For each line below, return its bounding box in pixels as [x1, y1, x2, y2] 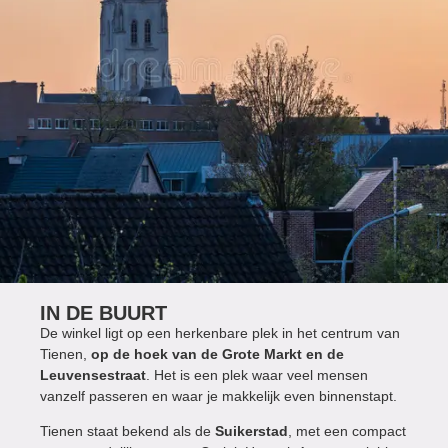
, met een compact [288, 423, 406, 440]
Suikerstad [215, 423, 288, 440]
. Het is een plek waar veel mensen [146, 367, 368, 384]
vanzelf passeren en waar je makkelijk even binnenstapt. [40, 388, 397, 405]
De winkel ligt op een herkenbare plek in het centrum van [40, 325, 400, 342]
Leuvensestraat [40, 367, 146, 384]
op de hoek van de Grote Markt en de [91, 346, 344, 363]
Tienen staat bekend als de [40, 423, 215, 440]
